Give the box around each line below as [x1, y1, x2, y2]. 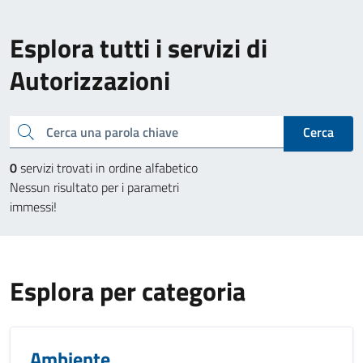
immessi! [10, 197, 57, 216]
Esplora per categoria [10, 271, 246, 310]
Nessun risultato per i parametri [10, 177, 179, 197]
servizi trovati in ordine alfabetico [17, 158, 198, 177]
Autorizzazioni [10, 61, 170, 100]
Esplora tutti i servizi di [10, 28, 267, 67]
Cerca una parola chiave [16, 120, 26, 140]
